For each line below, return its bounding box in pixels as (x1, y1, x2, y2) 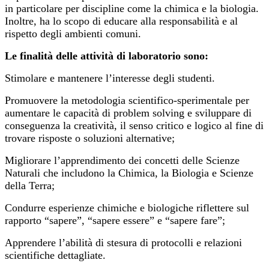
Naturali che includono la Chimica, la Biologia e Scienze (5, 167, 253, 180)
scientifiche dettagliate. (5, 249, 106, 262)
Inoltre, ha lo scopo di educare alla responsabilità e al (5, 15, 238, 28)
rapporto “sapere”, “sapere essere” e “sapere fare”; (5, 214, 225, 227)
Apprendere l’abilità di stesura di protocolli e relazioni (5, 237, 242, 249)
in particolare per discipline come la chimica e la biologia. (5, 2, 259, 15)
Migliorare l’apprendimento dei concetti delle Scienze (5, 154, 240, 167)
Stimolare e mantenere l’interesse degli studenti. (5, 72, 215, 85)
